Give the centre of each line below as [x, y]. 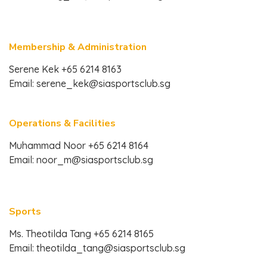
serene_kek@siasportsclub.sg [103, 83]
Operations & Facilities [62, 123]
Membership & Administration [78, 47]
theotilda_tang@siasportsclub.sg [111, 248]
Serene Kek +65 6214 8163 [65, 69]
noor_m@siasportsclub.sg [95, 160]
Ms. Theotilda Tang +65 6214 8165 [81, 234]
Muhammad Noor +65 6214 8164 [79, 145]
